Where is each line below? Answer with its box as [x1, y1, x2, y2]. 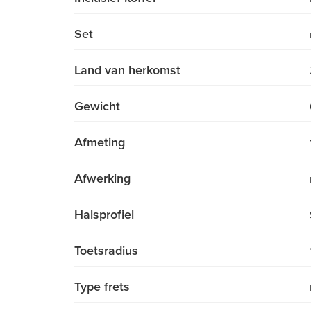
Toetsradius [74, 243, 138, 259]
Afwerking [74, 171, 131, 187]
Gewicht [74, 99, 120, 115]
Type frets [74, 279, 130, 295]
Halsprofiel [74, 207, 134, 223]
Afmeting [74, 135, 125, 151]
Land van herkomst [74, 62, 180, 78]
